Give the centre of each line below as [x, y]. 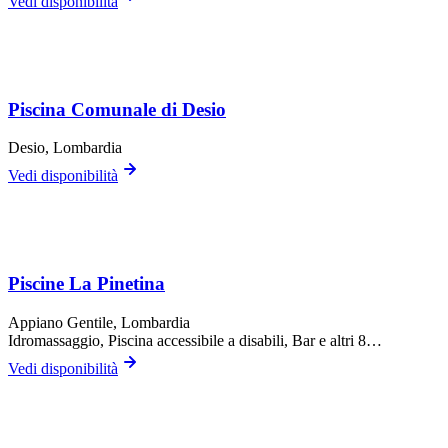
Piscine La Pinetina [86, 284]
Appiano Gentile [60, 322]
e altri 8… [348, 340]
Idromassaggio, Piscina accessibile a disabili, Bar [161, 340]
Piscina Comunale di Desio [117, 109]
